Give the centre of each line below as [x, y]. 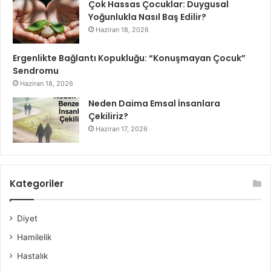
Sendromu [36, 71]
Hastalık [32, 256]
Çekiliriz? [108, 116]
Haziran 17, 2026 [122, 129]
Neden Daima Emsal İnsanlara [154, 104]
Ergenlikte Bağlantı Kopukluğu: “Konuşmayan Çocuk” [129, 58]
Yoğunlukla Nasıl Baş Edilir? [147, 17]
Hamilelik [34, 237]
